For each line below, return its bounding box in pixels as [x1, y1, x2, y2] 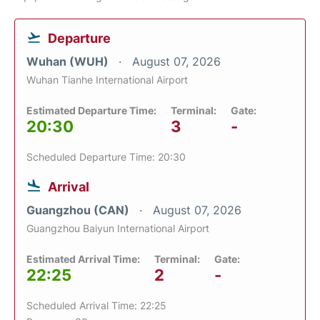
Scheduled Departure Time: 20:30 [26, 151, 186, 164]
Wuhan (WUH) [26, 54, 111, 69]
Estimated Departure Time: [26, 104, 156, 117]
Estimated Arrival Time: [26, 253, 140, 266]
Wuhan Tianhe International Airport [26, 74, 188, 86]
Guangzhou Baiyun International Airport [26, 222, 209, 235]
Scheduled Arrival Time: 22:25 [26, 299, 166, 312]
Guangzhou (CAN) [26, 203, 132, 218]
